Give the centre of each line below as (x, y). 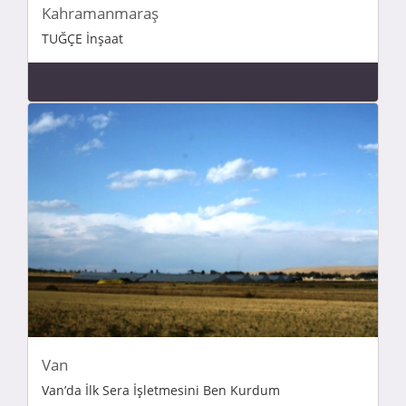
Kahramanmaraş (100, 14)
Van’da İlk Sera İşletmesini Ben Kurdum (161, 390)
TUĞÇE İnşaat (82, 39)
